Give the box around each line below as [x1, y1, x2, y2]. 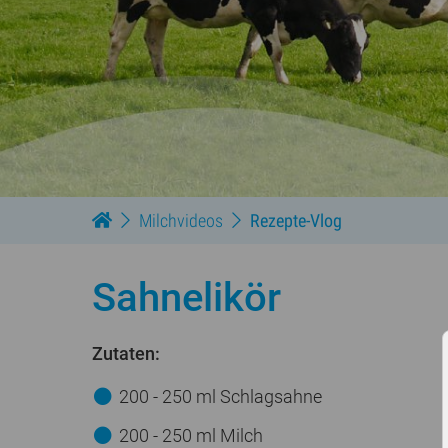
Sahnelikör [92, 274, 281, 322]
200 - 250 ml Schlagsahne [119, 386, 322, 408]
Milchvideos [139, 210, 223, 232]
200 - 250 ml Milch [119, 424, 263, 446]
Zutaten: [92, 343, 160, 365]
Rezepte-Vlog [250, 210, 342, 232]
